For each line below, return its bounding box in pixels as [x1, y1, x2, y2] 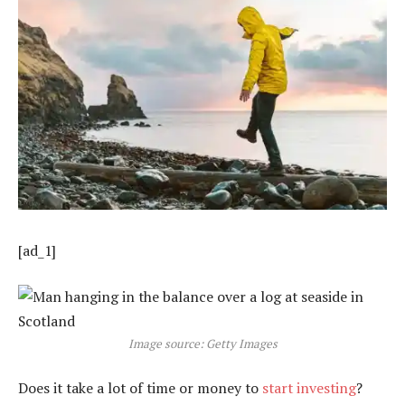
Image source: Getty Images [127, 335, 278, 353]
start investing [262, 377, 356, 398]
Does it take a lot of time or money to [18, 377, 262, 398]
